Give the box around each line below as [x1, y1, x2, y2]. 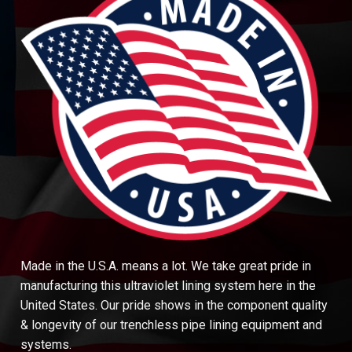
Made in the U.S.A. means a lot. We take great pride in [20, 258, 311, 273]
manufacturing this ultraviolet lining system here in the [20, 277, 316, 293]
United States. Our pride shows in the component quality [20, 297, 328, 313]
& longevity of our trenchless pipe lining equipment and [20, 317, 322, 332]
